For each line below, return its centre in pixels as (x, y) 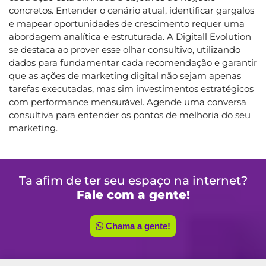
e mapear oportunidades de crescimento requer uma (127, 23)
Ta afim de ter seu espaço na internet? (133, 180)
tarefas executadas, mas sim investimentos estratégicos (131, 88)
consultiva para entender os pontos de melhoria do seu (130, 115)
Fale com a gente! (133, 194)
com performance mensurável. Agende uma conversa (128, 102)
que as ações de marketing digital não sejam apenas (125, 75)
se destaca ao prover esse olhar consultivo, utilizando (125, 49)
